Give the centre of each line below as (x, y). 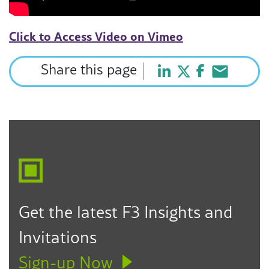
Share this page (89, 70)
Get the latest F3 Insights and (125, 212)
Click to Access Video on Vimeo (96, 35)
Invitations (57, 237)
